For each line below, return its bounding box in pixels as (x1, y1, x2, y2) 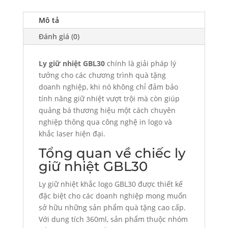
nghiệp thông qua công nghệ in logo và (38, 117, 172, 127)
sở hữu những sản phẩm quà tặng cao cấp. (38, 202, 186, 212)
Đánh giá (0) (38, 31, 79, 41)
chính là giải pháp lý (104, 58, 176, 68)
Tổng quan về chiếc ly (38, 145, 186, 161)
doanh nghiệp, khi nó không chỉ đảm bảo (38, 81, 178, 92)
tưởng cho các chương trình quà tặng (38, 70, 166, 80)
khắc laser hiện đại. (38, 128, 105, 138)
